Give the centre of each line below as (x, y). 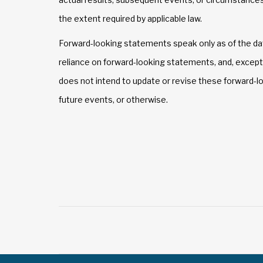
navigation (120, 246)
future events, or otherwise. (113, 100)
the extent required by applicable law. (130, 18)
